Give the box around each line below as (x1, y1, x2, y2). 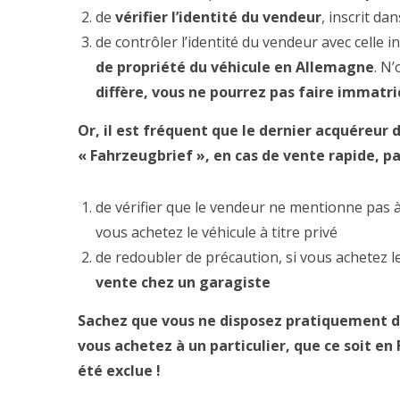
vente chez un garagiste (96, 272, 271, 292)
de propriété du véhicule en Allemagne (96, 57, 374, 77)
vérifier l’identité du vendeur (115, 7, 321, 27)
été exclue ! (78, 361, 161, 380)
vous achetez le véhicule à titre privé (96, 222, 337, 242)
